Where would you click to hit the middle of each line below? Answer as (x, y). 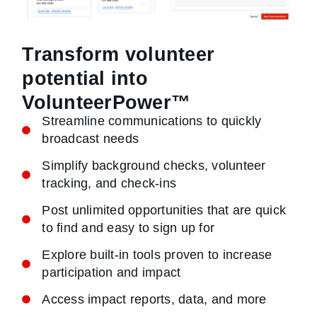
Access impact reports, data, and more (154, 299)
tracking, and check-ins (109, 184)
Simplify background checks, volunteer (154, 166)
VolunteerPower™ (106, 103)
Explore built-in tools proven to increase (157, 254)
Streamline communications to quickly (152, 121)
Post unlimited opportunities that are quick (164, 211)
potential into (85, 79)
